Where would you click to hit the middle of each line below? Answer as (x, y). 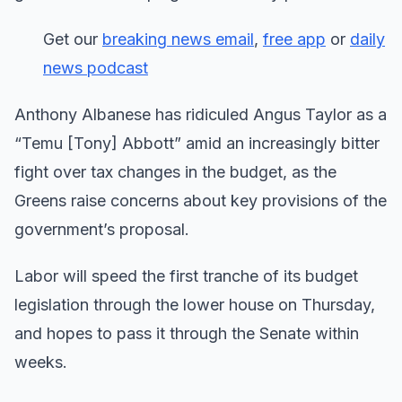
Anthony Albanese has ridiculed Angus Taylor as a (201, 114)
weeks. (41, 362)
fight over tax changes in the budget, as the (175, 171)
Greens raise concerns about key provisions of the (201, 200)
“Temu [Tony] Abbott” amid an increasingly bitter (197, 143)
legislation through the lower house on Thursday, (195, 304)
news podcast (96, 67)
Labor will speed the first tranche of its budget (186, 275)
